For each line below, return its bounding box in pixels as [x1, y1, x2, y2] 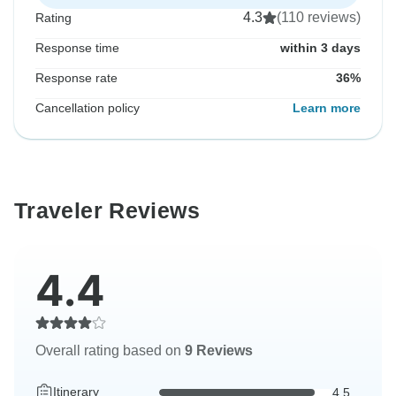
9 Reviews [185, 343, 253, 359]
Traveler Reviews [14, 198, 200, 224]
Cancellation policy [35, 101, 140, 116]
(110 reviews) [277, 10, 361, 26]
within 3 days [280, 41, 361, 56]
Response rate [35, 71, 118, 86]
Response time [35, 41, 119, 56]
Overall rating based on [35, 343, 185, 359]
